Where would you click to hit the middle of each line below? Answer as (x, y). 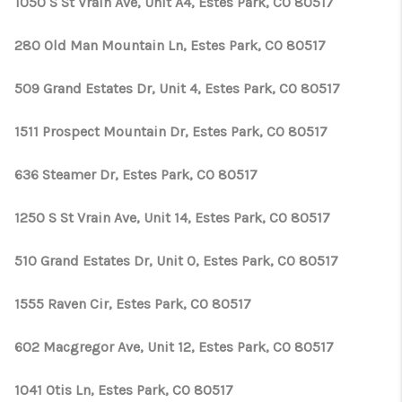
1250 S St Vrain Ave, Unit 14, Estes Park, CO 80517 (172, 218)
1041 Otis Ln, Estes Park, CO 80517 (124, 390)
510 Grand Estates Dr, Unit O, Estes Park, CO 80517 (176, 261)
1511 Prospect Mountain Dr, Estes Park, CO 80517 (171, 131)
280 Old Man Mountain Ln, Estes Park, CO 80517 (170, 45)
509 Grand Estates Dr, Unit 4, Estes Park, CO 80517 (177, 88)
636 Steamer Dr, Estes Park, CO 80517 (136, 175)
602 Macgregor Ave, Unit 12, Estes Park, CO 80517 (174, 347)
